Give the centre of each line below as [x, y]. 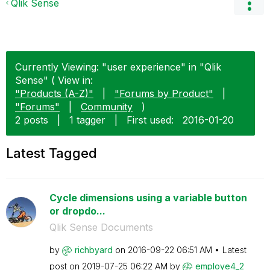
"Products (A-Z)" [54, 93]
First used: [150, 120]
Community [107, 107]
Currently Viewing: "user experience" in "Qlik [118, 67]
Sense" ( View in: [54, 80]
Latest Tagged [52, 153]
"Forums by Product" [164, 93]
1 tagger [87, 120]
